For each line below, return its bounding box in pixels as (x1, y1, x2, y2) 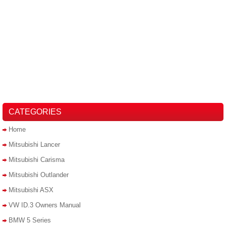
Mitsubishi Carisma (9, 156, 65, 164)
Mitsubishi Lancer (9, 141, 60, 149)
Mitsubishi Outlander (9, 171, 69, 179)
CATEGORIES (9, 107, 62, 117)
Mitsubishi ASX (9, 186, 53, 194)
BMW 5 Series (9, 216, 51, 224)
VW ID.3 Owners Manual (9, 201, 81, 209)
